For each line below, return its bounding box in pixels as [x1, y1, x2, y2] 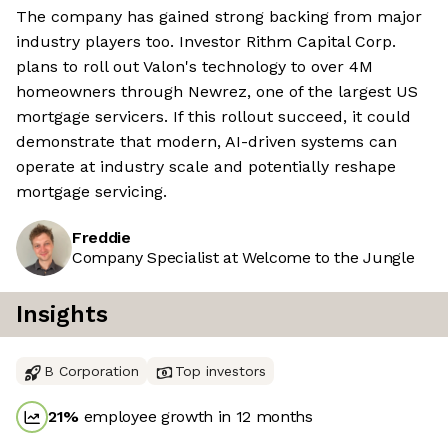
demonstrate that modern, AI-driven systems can [16, 132, 397, 152]
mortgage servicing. [16, 182, 167, 202]
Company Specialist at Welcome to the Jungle [72, 248, 415, 268]
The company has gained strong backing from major [16, 7, 422, 27]
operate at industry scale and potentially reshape [16, 157, 396, 177]
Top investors [175, 363, 266, 380]
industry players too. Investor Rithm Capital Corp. [16, 32, 396, 52]
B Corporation [44, 363, 139, 380]
